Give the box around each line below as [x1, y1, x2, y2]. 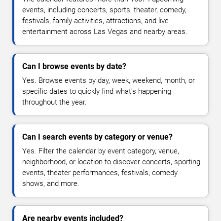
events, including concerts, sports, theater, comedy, [22, 5, 186, 15]
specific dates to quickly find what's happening [22, 87, 171, 96]
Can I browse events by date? [22, 62, 126, 72]
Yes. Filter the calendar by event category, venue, [22, 147, 179, 156]
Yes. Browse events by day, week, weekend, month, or [22, 76, 195, 85]
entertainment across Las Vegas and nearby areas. [22, 27, 187, 37]
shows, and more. [22, 179, 79, 188]
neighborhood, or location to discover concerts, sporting [22, 157, 200, 167]
